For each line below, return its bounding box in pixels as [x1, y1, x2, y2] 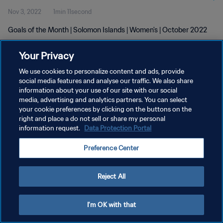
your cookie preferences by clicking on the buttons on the [19, 105, 192, 113]
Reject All [97, 172, 126, 181]
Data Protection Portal [84, 124, 152, 132]
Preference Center [84, 144, 139, 152]
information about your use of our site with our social [19, 86, 178, 95]
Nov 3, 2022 [8, 8, 41, 15]
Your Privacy [19, 49, 74, 62]
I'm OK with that [87, 201, 136, 209]
